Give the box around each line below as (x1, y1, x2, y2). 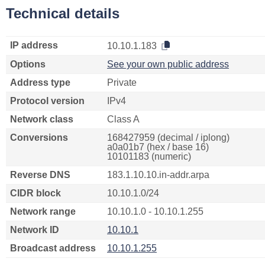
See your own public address (107, 59, 229, 69)
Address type (10, 77, 70, 88)
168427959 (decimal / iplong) (107, 132, 230, 143)
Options (10, 59, 46, 69)
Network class (10, 114, 73, 124)
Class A (107, 114, 140, 124)
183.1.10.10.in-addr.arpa (107, 170, 209, 180)
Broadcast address (10, 243, 96, 253)
